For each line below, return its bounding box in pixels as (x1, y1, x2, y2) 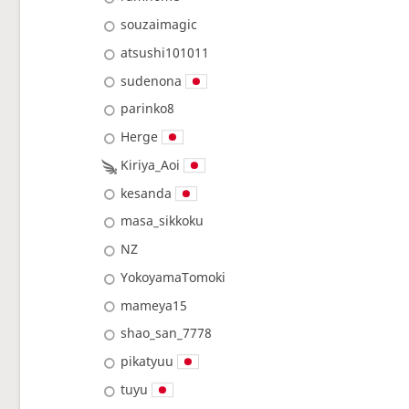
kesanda (121, 184, 173, 202)
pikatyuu (121, 352, 174, 371)
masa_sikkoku (121, 212, 204, 230)
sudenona (121, 71, 183, 89)
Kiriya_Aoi (121, 155, 181, 173)
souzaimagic (121, 16, 198, 34)
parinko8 (121, 100, 175, 118)
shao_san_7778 (121, 324, 213, 342)
